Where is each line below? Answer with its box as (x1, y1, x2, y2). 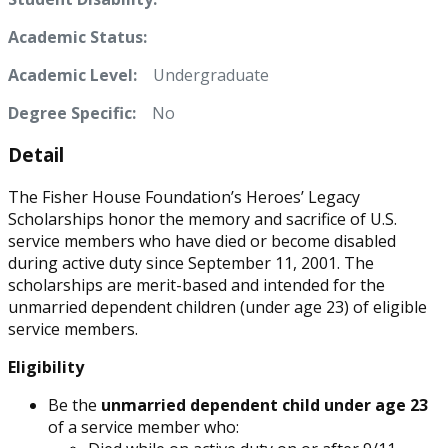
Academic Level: (8, 63, 137, 86)
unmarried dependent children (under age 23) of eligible (8, 296, 427, 319)
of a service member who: (48, 416, 239, 439)
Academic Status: (8, 25, 147, 48)
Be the (48, 394, 101, 417)
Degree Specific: (8, 101, 136, 124)
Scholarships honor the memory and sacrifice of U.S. (8, 208, 397, 231)
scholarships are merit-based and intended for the (8, 274, 385, 297)
